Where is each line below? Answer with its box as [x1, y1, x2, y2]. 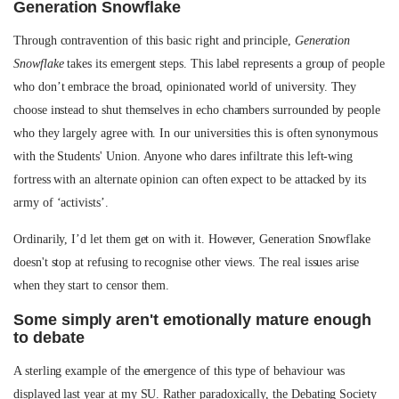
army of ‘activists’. [13, 196, 109, 209]
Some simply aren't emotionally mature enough [13, 311, 371, 329]
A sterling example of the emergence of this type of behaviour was [13, 364, 346, 378]
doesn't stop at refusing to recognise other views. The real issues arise [13, 256, 359, 269]
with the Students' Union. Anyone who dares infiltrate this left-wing [13, 150, 354, 163]
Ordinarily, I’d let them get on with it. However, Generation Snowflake [13, 232, 371, 246]
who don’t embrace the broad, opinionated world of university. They [13, 80, 357, 94]
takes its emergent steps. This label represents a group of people [63, 57, 385, 70]
